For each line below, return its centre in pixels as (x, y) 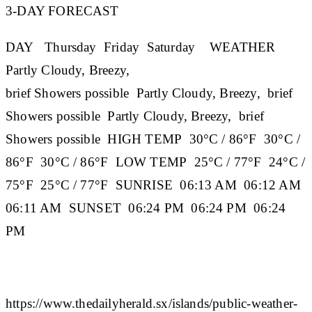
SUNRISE (144, 185)
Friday (122, 47)
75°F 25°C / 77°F (61, 185)
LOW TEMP (151, 162)
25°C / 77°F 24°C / (246, 162)
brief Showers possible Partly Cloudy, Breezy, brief (149, 93)
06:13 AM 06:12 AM (238, 185)
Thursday (71, 47)
